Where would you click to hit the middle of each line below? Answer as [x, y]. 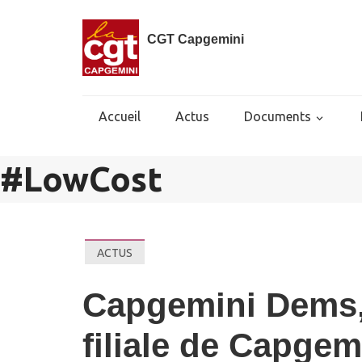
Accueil [120, 116]
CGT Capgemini [196, 39]
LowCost [93, 179]
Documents [278, 116]
